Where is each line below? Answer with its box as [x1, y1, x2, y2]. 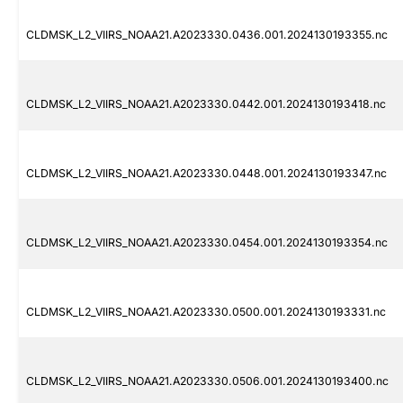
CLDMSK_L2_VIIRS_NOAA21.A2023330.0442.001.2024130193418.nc [26, 97, 386, 112]
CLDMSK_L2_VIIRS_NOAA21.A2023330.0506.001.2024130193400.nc [26, 374, 389, 389]
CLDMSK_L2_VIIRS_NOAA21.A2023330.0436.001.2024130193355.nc [26, 28, 388, 42]
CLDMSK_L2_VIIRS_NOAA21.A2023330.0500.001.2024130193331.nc [26, 305, 386, 319]
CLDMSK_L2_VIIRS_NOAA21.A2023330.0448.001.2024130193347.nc [26, 166, 387, 181]
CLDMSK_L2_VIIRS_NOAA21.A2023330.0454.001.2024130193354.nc [26, 236, 388, 250]
